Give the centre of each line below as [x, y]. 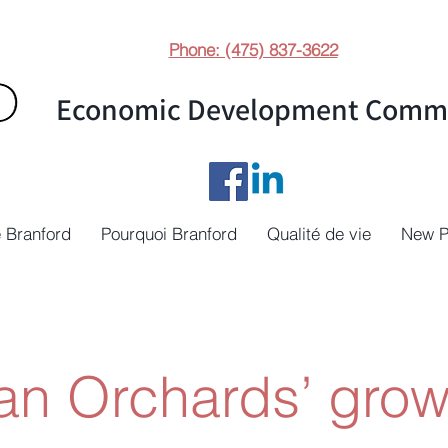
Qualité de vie [319, 233]
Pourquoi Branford [169, 233]
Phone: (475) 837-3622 [253, 49]
